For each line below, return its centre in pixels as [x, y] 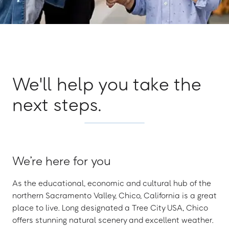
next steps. [57, 104]
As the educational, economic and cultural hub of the [112, 183]
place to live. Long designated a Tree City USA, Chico [110, 208]
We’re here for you [62, 160]
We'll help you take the [107, 83]
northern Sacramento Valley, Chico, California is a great [114, 195]
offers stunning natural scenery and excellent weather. [113, 220]
